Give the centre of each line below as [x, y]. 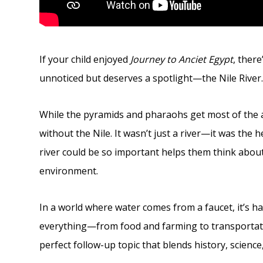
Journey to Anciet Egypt [182, 59]
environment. [69, 171]
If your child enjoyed [85, 59]
